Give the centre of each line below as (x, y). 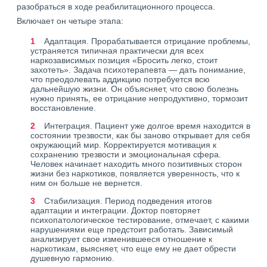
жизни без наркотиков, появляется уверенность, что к (135, 173)
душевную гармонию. (72, 258)
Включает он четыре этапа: (70, 21)
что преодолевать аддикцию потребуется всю (120, 79)
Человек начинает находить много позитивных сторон (136, 164)
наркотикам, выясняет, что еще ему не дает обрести (133, 249)
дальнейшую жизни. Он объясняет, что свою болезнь (134, 89)
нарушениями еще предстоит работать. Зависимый (132, 229)
